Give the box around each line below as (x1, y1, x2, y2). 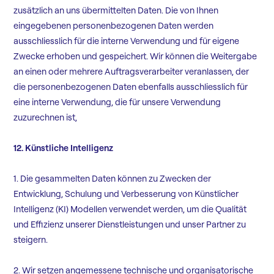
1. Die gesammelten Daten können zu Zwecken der (13, 173, 212, 185)
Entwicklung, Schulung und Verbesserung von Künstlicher (13, 188, 239, 200)
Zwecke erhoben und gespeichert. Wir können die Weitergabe (13, 51, 257, 62)
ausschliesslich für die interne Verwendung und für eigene (13, 35, 240, 47)
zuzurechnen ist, (13, 112, 78, 124)
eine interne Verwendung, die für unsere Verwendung (13, 97, 221, 108)
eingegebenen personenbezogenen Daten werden (13, 20, 214, 32)
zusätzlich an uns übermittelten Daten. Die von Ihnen (13, 5, 219, 17)
